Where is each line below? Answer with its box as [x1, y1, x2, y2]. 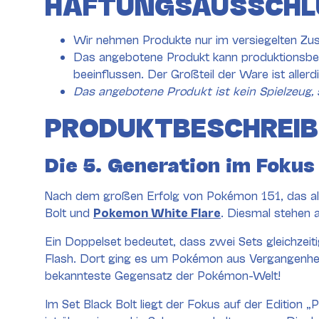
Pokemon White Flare [93, 204, 221, 219]
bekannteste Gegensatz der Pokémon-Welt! [45, 267, 281, 281]
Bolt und [45, 204, 93, 219]
